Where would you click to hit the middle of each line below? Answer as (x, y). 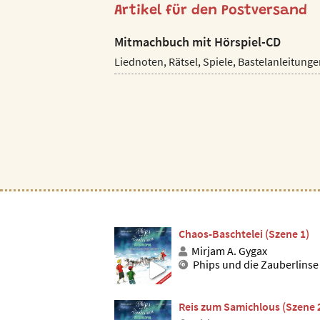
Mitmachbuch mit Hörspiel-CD (197, 42)
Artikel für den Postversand (211, 11)
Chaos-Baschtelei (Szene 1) (244, 234)
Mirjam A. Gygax (229, 251)
